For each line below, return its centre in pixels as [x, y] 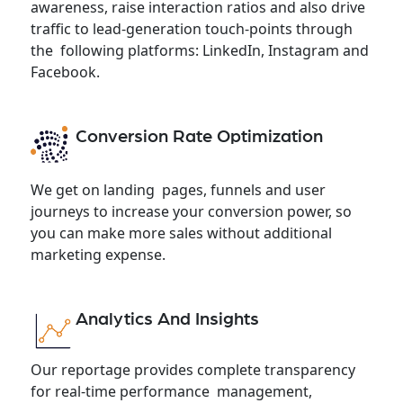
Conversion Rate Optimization [199, 136]
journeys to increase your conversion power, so [191, 211]
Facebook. [65, 72]
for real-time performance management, [171, 391]
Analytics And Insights [167, 319]
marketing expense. [98, 255]
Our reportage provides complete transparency [193, 369]
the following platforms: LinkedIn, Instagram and [199, 50]
